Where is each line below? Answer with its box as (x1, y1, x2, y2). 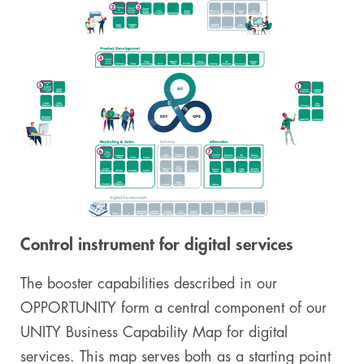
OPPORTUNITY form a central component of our (20, 301, 327, 316)
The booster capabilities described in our (20, 276, 277, 292)
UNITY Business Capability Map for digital (20, 325, 288, 340)
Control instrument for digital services (20, 236, 293, 254)
